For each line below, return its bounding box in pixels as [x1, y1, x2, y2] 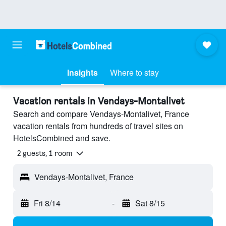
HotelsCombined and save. [13, 132, 110, 144]
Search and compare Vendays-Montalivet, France [13, 108, 189, 120]
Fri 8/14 [34, 197, 61, 209]
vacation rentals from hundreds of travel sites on [13, 120, 183, 132]
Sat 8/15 [135, 197, 165, 209]
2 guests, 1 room [17, 148, 73, 158]
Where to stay [110, 67, 159, 78]
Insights [67, 67, 98, 78]
